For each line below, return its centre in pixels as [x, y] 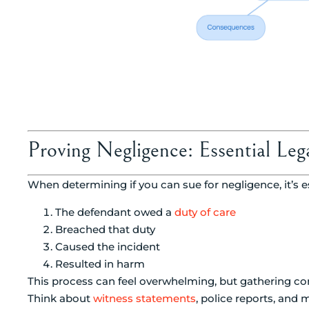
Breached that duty [105, 229]
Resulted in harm [100, 263]
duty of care [205, 212]
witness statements [144, 298]
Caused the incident [108, 246]
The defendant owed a [115, 212]
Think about [60, 298]
